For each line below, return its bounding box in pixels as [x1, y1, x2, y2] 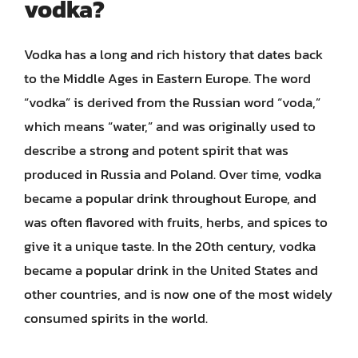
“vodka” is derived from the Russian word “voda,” [24, 91, 320, 113]
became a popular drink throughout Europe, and [24, 187, 316, 209]
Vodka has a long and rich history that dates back [24, 43, 323, 65]
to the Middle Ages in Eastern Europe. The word [24, 67, 311, 89]
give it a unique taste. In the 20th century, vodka [24, 235, 316, 257]
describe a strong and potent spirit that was [24, 139, 288, 161]
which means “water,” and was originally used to [24, 115, 316, 137]
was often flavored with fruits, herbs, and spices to [24, 211, 328, 233]
